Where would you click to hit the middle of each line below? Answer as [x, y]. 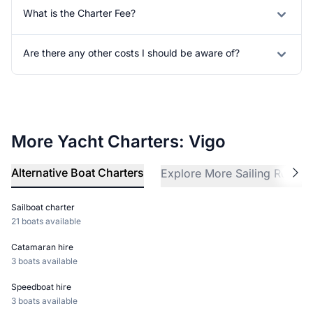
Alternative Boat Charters [78, 173]
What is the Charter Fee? [79, 13]
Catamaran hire [42, 247]
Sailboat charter [43, 208]
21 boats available [46, 221]
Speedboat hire [41, 287]
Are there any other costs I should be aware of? [131, 53]
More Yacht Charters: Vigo [118, 142]
